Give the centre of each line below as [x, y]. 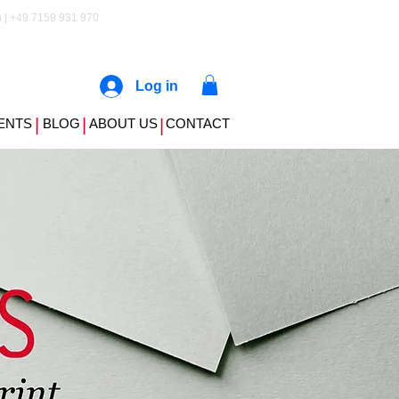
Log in [157, 86]
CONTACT [197, 123]
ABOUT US [123, 123]
